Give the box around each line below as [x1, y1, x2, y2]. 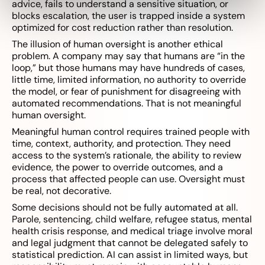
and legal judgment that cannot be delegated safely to [12, 237, 248, 250]
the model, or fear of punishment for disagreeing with [12, 85, 241, 98]
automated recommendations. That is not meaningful [12, 97, 241, 110]
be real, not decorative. [12, 185, 111, 198]
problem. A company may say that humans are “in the [12, 50, 245, 63]
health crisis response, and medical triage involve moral [12, 225, 253, 238]
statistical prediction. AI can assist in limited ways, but [12, 248, 248, 261]
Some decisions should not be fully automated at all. [12, 201, 238, 214]
